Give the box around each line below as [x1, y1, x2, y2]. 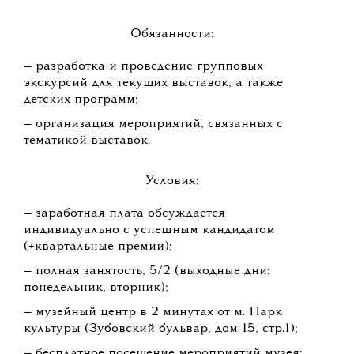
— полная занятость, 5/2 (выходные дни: [24, 265, 269, 278]
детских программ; [24, 93, 138, 107]
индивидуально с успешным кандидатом [24, 224, 275, 237]
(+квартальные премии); [24, 240, 172, 254]
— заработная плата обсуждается [24, 207, 225, 220]
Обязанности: [130, 28, 213, 41]
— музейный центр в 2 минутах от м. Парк [24, 306, 282, 319]
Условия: [145, 175, 198, 188]
